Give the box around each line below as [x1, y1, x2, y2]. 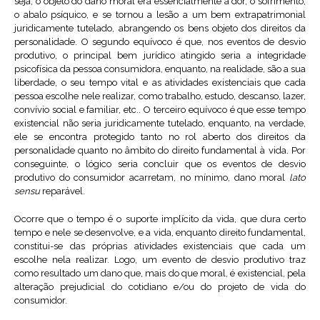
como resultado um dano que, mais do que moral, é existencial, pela [14, 268, 306, 279]
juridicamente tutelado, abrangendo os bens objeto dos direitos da [14, 23, 306, 34]
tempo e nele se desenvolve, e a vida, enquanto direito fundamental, [14, 227, 306, 239]
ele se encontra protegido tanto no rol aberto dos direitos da [14, 131, 306, 143]
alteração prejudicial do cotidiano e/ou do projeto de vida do [14, 281, 306, 293]
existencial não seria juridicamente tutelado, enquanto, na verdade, [14, 118, 306, 129]
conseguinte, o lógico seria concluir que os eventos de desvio [14, 159, 306, 170]
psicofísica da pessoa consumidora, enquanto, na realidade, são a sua [14, 64, 306, 75]
